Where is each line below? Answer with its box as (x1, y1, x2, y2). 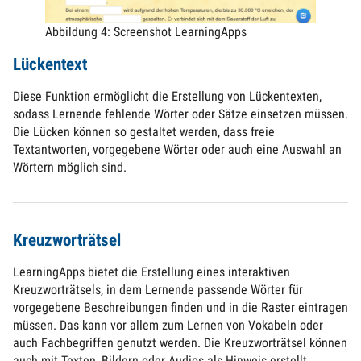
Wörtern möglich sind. (13, 159, 127, 175)
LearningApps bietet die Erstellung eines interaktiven (13, 263, 290, 280)
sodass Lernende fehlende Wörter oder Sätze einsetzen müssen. (13, 106, 348, 122)
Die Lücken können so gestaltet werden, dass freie (13, 123, 275, 139)
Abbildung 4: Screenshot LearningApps (45, 23, 247, 39)
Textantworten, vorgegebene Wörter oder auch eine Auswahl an (13, 141, 342, 157)
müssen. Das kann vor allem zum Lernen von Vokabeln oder (13, 317, 323, 333)
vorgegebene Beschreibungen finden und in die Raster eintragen (13, 299, 348, 315)
